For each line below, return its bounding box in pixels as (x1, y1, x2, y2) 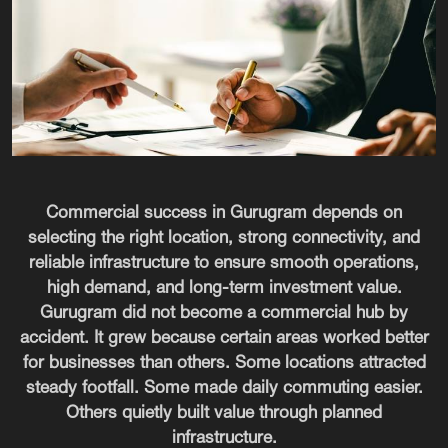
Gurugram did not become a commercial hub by (40, 305, 408, 321)
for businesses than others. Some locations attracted (22, 355, 426, 371)
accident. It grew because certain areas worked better (19, 330, 429, 346)
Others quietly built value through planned (66, 405, 382, 421)
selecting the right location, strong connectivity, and (28, 230, 420, 246)
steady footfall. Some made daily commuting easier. (25, 380, 423, 396)
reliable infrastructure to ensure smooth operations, (29, 255, 419, 271)
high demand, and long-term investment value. (46, 280, 402, 296)
